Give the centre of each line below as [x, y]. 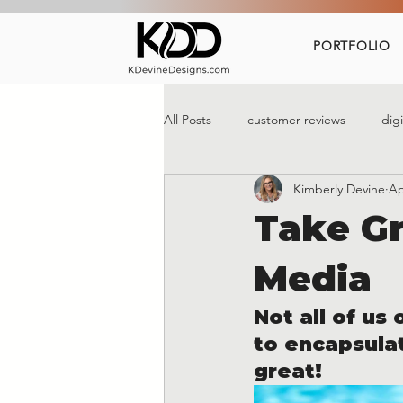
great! [288, 371]
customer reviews [296, 119]
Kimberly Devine [339, 188]
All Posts [188, 119]
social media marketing [265, 191]
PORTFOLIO [352, 46]
